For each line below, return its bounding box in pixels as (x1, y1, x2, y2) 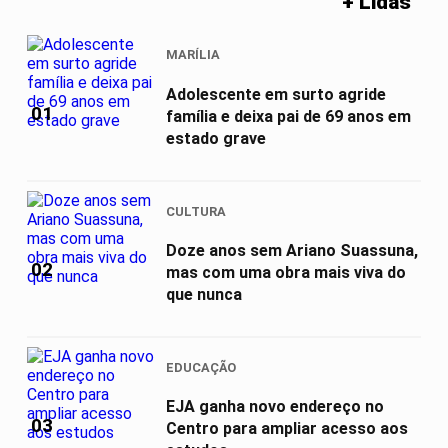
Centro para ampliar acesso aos (166, 419, 408, 439)
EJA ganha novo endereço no (166, 397, 384, 417)
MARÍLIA (166, 47, 220, 63)
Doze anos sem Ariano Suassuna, (166, 240, 418, 260)
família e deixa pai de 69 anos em (166, 106, 411, 126)
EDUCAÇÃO (166, 360, 236, 375)
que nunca (166, 284, 242, 304)
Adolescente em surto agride (166, 84, 386, 104)
